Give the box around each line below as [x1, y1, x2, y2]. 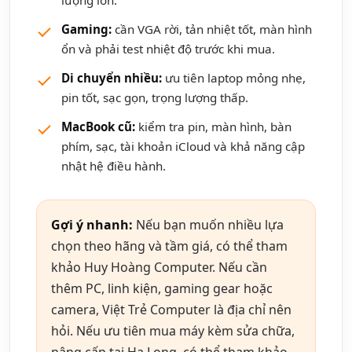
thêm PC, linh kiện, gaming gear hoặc [51, 280, 273, 298]
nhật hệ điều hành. [61, 158, 166, 174]
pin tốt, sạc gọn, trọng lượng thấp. [61, 90, 248, 106]
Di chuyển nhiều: [61, 70, 162, 86]
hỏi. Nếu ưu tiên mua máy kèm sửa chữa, [51, 322, 295, 340]
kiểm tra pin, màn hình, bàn [135, 119, 291, 135]
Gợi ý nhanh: [51, 216, 133, 234]
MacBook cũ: [61, 119, 135, 135]
